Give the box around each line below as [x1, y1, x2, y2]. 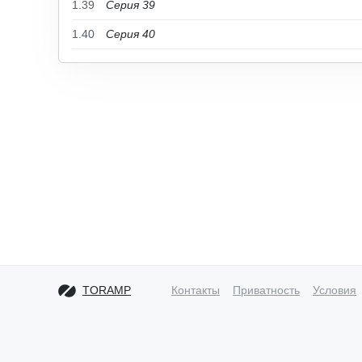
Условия [313, 284, 356, 297]
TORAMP [82, 284, 131, 297]
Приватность [233, 284, 300, 297]
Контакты [171, 284, 220, 297]
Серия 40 [106, 27, 155, 40]
